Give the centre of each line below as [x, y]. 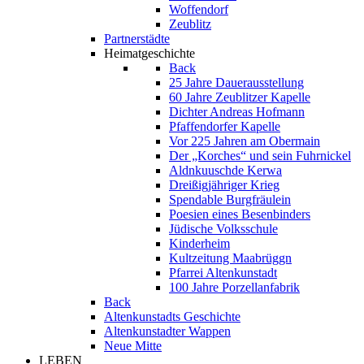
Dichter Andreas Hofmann [237, 112]
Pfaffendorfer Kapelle [225, 126]
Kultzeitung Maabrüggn [230, 258]
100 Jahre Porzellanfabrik [234, 287]
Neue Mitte [133, 346]
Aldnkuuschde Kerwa [225, 170]
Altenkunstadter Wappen [167, 331]
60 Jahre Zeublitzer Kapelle [240, 97]
